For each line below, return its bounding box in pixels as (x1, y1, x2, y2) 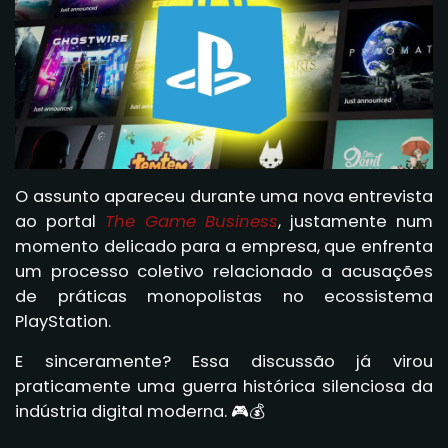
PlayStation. (15, 309, 111, 333)
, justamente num (278, 209, 434, 233)
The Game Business (104, 209, 279, 233)
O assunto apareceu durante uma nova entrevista (15, 184, 433, 208)
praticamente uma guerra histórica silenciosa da (15, 374, 433, 398)
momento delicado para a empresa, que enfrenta (15, 234, 433, 258)
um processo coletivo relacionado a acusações (15, 259, 433, 283)
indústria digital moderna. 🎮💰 (15, 399, 265, 423)
